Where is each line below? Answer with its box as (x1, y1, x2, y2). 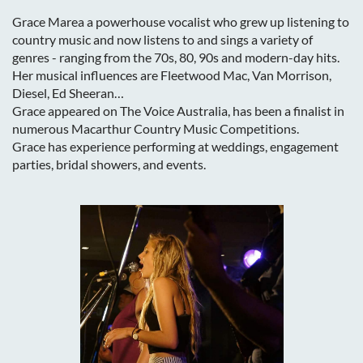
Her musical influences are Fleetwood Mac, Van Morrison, (12, 67, 331, 83)
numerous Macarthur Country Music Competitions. (12, 121, 301, 136)
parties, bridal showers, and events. (12, 156, 206, 172)
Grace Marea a (12, 14, 93, 29)
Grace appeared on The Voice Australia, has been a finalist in (12, 103, 344, 118)
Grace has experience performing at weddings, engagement (12, 139, 339, 154)
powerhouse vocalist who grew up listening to (93, 14, 349, 29)
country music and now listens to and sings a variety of (12, 32, 313, 47)
